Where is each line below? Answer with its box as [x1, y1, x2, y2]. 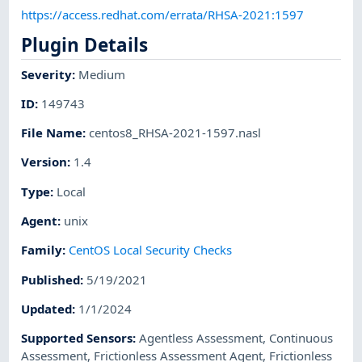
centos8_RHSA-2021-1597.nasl [89, 124, 262, 141]
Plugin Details [21, 32, 149, 57]
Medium [78, 65, 126, 82]
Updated [21, 300, 73, 317]
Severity [21, 65, 73, 82]
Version [21, 154, 68, 170]
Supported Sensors [21, 330, 133, 347]
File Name [21, 124, 83, 141]
